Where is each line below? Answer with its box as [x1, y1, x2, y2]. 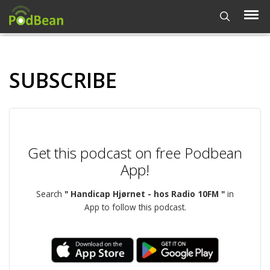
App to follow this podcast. [84, 201, 186, 213]
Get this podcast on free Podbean [28, 143, 242, 163]
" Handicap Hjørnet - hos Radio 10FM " [64, 188, 225, 199]
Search [36, 188, 64, 199]
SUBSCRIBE [9, 66, 117, 94]
